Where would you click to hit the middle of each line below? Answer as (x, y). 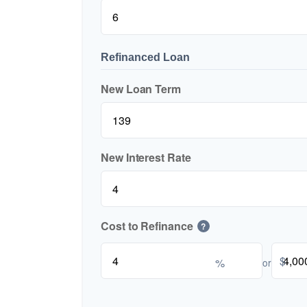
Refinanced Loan (145, 57)
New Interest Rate (146, 157)
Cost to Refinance (147, 226)
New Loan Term (141, 89)
